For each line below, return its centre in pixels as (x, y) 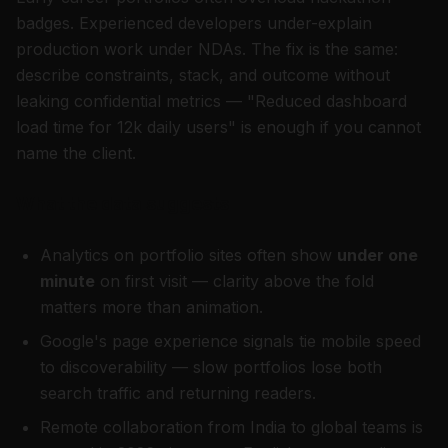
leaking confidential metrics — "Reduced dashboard (211, 101)
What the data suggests (122, 203)
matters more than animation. (151, 307)
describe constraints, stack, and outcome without (203, 75)
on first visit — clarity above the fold (234, 281)
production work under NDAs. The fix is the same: (207, 49)
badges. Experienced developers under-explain (194, 23)
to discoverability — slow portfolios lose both (211, 367)
